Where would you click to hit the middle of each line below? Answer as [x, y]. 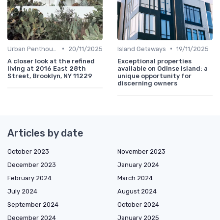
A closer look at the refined [51, 61]
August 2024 [137, 191]
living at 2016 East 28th [47, 68]
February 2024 [29, 178]
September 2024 [33, 204]
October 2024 [138, 204]
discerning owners [147, 83]
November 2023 [141, 151]
